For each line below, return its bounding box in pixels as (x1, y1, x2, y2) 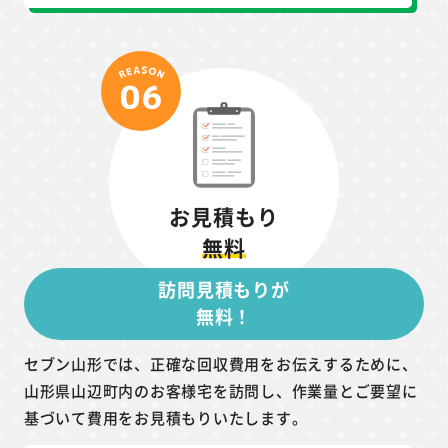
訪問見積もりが (157, 275, 291, 302)
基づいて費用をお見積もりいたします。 (23, 406, 308, 428)
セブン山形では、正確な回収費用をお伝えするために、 (23, 352, 418, 374)
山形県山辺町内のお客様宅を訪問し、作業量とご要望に (23, 379, 418, 401)
